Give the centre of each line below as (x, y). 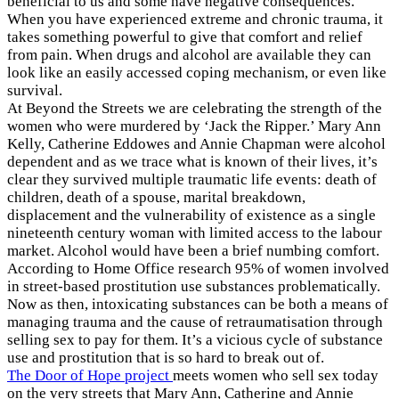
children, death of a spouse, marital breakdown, (156, 197)
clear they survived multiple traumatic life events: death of (192, 179)
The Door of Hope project (90, 375)
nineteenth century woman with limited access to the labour (195, 232)
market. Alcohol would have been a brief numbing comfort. (193, 250)
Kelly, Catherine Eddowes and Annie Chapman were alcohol (196, 143)
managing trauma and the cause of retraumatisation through (195, 322)
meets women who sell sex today (276, 375)
